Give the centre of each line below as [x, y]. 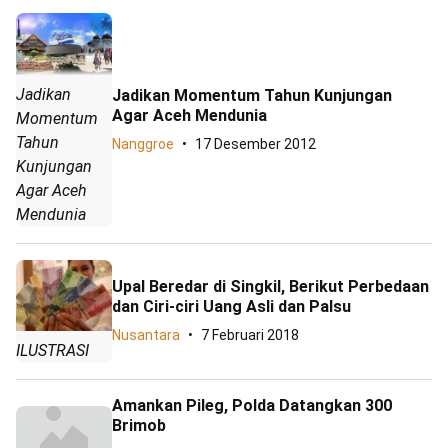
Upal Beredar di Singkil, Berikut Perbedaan [270, 287]
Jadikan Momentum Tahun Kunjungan [252, 95]
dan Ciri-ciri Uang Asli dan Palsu [231, 307]
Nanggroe [143, 143]
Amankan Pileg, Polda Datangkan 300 [252, 406]
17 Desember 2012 [255, 143]
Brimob [139, 426]
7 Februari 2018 [250, 335]
